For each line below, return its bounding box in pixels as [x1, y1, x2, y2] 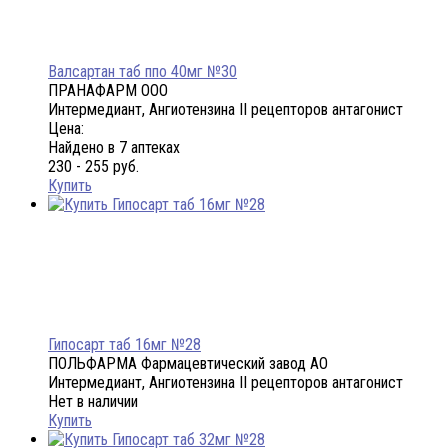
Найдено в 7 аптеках [48, 138, 180, 158]
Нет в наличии [48, 392, 138, 412]
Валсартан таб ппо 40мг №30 [48, 62, 237, 82]
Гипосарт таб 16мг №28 [48, 335, 201, 355]
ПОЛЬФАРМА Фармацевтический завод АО [48, 354, 328, 374]
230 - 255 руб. [48, 157, 139, 177]
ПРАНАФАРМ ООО [48, 81, 168, 101]
